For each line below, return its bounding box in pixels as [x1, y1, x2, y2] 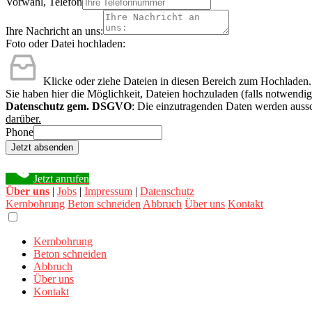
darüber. [6, 112, 41, 125]
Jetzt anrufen [33, 172, 89, 185]
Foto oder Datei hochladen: [6, 37, 125, 49]
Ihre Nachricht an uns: [6, 24, 103, 37]
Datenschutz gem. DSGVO [6, 100, 132, 112]
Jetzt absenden [11, 141, 73, 153]
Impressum [84, 185, 132, 197]
